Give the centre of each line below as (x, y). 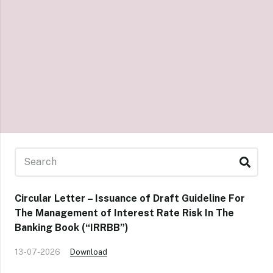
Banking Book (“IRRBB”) (72, 228)
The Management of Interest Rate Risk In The (124, 213)
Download (89, 252)
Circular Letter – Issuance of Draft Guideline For (130, 199)
